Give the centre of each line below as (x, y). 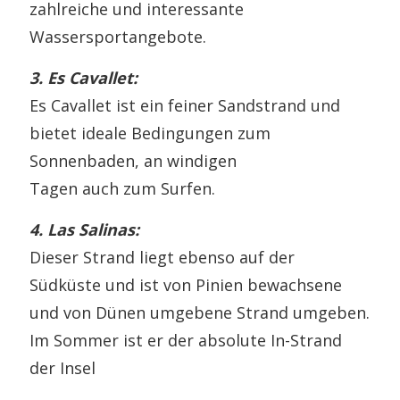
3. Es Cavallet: (84, 78)
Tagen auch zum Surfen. (123, 189)
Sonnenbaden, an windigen (133, 161)
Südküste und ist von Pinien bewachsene (186, 285)
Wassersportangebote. (118, 37)
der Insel (63, 368)
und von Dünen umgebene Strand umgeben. (200, 313)
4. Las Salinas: (85, 230)
